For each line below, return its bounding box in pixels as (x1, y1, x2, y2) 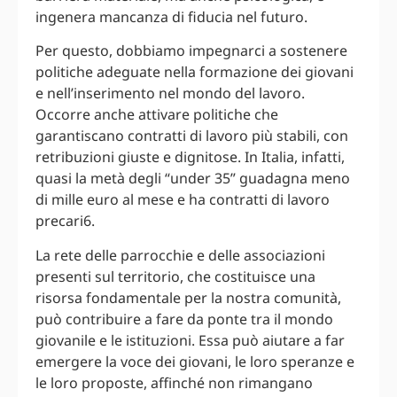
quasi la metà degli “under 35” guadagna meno (35, 168, 350, 189)
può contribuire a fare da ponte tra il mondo (35, 308, 333, 329)
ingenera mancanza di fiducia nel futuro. (35, 6, 307, 27)
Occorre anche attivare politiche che (35, 105, 278, 125)
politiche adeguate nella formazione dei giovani (35, 62, 354, 82)
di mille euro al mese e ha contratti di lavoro (35, 190, 330, 210)
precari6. (35, 211, 95, 231)
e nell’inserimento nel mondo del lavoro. (35, 83, 305, 104)
